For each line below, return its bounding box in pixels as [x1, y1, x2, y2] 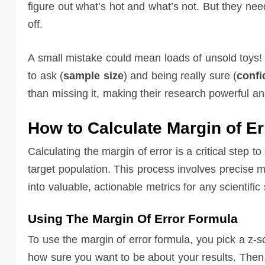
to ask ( [28, 69, 63, 82]
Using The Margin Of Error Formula [28, 211, 238, 225]
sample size [63, 69, 124, 82]
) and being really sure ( [123, 69, 237, 82]
